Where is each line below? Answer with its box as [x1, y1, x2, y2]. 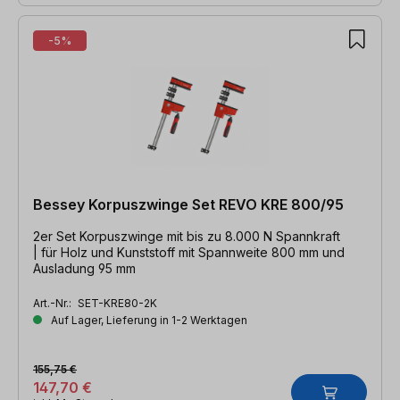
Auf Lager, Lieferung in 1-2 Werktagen [48, 312, 247, 327]
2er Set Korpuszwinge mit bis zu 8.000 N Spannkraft [33, 228, 340, 244]
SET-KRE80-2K [78, 296, 157, 310]
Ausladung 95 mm [33, 260, 136, 276]
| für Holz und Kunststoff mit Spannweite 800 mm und [33, 244, 345, 260]
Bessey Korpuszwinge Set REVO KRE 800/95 [33, 195, 344, 213]
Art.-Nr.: [33, 296, 74, 310]
